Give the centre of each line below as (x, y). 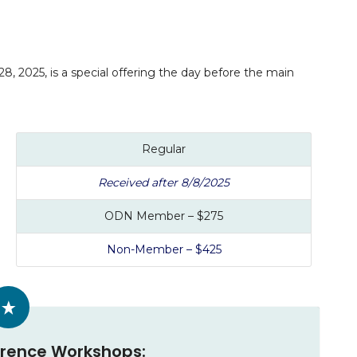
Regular (164, 149)
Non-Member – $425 (164, 250)
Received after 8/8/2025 (164, 183)
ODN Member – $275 (164, 216)
